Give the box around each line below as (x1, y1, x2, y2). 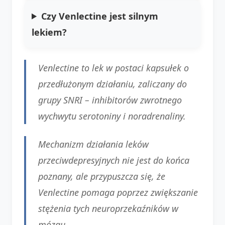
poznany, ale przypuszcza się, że (38, 170, 165, 182)
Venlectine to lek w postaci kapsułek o (38, 61, 189, 74)
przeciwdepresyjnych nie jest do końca (38, 154, 189, 166)
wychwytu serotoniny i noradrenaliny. (38, 109, 186, 122)
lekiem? (32, 26, 67, 38)
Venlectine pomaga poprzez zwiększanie (38, 186, 198, 198)
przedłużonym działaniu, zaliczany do (38, 77, 187, 90)
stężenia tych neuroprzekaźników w (38, 202, 178, 214)
